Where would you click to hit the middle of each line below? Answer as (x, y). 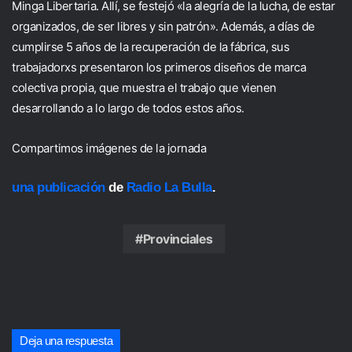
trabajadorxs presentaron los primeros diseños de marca (159, 67)
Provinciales (178, 239)
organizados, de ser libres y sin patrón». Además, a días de (163, 26)
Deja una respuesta (66, 341)
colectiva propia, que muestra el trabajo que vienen (144, 88)
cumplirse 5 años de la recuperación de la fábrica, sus (150, 47)
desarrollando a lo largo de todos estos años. (128, 108)
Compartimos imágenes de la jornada (109, 148)
